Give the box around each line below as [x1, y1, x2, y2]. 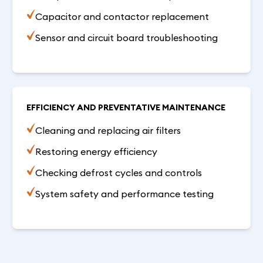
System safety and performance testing [35, 187, 214, 200]
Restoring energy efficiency [35, 145, 157, 157]
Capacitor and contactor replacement [35, 10, 209, 22]
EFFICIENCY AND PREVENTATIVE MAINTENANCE [26, 102, 226, 113]
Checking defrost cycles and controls [35, 166, 202, 178]
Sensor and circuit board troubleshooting [35, 31, 218, 43]
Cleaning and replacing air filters [35, 124, 181, 136]
